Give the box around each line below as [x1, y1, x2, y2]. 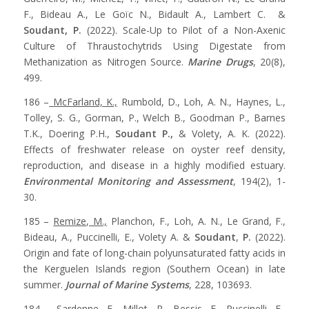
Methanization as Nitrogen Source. [23, 55, 188, 69]
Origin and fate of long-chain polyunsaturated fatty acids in [23, 246, 286, 259]
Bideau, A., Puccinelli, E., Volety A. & [23, 230, 195, 243]
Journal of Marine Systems [65, 277, 189, 291]
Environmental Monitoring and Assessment [23, 174, 234, 188]
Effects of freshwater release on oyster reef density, [23, 142, 286, 156]
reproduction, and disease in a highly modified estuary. [23, 158, 286, 172]
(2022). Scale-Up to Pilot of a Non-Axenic [81, 23, 286, 37]
